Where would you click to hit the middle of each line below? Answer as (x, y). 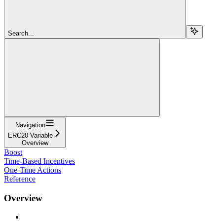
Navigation (30, 125)
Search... (21, 33)
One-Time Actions (33, 170)
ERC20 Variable (30, 135)
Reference (20, 179)
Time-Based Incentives (39, 161)
